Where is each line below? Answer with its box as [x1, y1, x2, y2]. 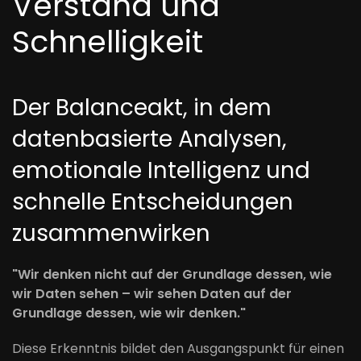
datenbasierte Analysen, [12, 123, 287, 155]
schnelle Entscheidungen [12, 186, 293, 218]
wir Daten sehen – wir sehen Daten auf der [12, 284, 292, 303]
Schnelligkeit [12, 20, 203, 63]
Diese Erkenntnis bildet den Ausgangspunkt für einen [12, 339, 344, 358]
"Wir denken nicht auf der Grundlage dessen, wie [12, 265, 332, 284]
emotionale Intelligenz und [12, 155, 310, 186]
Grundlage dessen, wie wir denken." [12, 304, 246, 322]
